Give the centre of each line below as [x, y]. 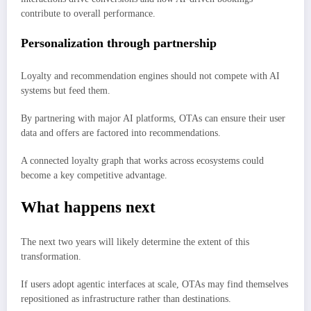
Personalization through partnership [119, 43]
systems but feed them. [67, 90]
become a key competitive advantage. [94, 176]
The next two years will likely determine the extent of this [135, 242]
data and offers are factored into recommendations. [122, 133]
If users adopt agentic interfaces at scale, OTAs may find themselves [154, 285]
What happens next [88, 208]
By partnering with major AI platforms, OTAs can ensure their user [153, 118]
